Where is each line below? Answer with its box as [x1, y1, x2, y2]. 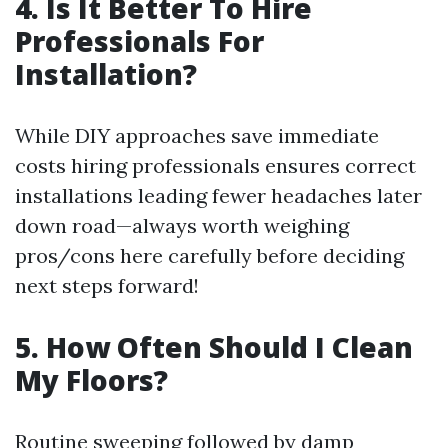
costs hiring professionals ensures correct [15, 153, 416, 178]
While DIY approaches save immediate [15, 123, 379, 148]
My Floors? [15, 361, 168, 399]
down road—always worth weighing [15, 213, 349, 238]
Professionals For [15, 22, 264, 60]
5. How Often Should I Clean [15, 328, 413, 366]
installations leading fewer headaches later [15, 183, 422, 208]
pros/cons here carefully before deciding [15, 243, 404, 268]
